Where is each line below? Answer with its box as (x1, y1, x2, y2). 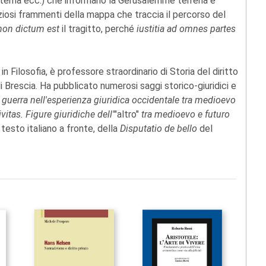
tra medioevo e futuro (141, 108, 230, 120)
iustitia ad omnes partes (137, 23, 236, 34)
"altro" (114, 108, 141, 120)
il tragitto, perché (59, 23, 137, 34)
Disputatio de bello (120, 122, 197, 134)
